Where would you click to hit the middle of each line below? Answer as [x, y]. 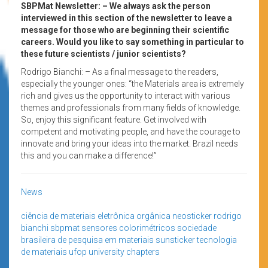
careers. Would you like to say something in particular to [133, 42]
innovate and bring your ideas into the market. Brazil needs [130, 143]
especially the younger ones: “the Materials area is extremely [133, 83]
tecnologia [217, 240]
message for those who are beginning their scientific [125, 30]
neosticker [192, 216]
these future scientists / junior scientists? [103, 54]
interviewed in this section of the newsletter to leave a [127, 18]
